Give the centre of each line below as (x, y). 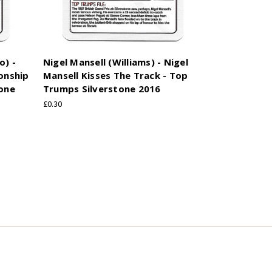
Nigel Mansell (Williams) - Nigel (115, 62)
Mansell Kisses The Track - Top (115, 75)
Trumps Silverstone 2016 (102, 88)
